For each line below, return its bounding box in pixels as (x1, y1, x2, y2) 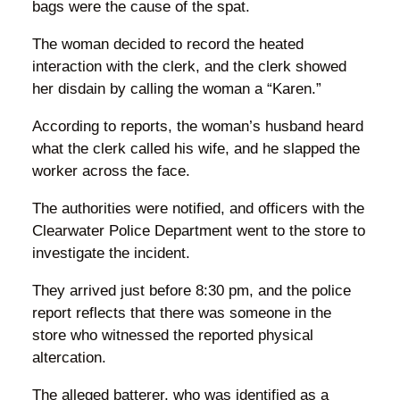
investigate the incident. (31, 244, 190, 262)
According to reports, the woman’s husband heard (31, 117, 363, 135)
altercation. (31, 348, 106, 366)
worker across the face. (31, 162, 190, 179)
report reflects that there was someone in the (31, 304, 331, 321)
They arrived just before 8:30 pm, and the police (31, 281, 351, 299)
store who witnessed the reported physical (31, 326, 313, 344)
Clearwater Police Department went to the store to (31, 221, 365, 239)
